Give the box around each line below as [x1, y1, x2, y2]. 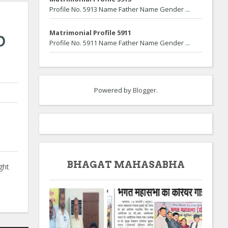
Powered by [94, 85, 133, 95]
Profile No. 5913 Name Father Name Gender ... [49, 5, 190, 14]
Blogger [132, 85, 156, 95]
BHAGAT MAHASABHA [67, 159, 185, 170]
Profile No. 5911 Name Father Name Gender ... [49, 38, 190, 48]
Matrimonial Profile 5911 [49, 27, 131, 37]
